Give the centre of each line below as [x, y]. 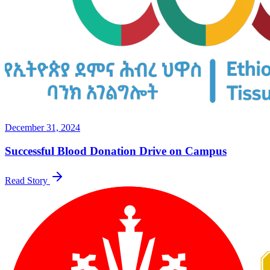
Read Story [27, 180]
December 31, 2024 [42, 128]
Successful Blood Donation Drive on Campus [116, 151]
